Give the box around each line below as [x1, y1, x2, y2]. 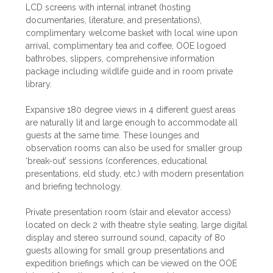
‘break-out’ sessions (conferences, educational [26, 156, 207, 166]
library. [26, 79, 52, 90]
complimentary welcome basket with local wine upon [26, 28, 238, 38]
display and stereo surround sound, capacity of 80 [26, 233, 225, 243]
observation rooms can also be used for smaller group [26, 143, 243, 154]
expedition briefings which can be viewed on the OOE [26, 258, 237, 269]
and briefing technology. [26, 182, 122, 192]
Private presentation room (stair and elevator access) [26, 207, 231, 218]
